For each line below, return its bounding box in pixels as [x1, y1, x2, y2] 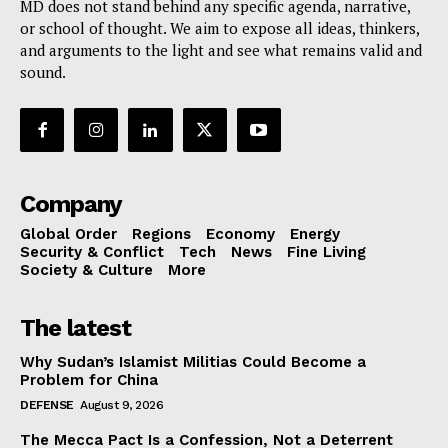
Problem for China [20, 371, 158, 390]
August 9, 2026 [80, 398, 163, 413]
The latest [20, 314, 131, 343]
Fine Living [287, 243, 366, 262]
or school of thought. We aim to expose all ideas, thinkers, [20, 18, 419, 39]
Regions [132, 225, 191, 244]
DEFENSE [20, 398, 74, 413]
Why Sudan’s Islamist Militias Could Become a [20, 353, 366, 372]
